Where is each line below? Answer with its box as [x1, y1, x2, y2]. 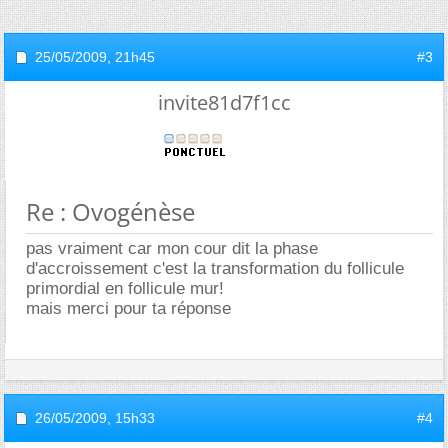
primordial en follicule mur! [26, 279, 224, 298]
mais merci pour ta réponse [26, 299, 231, 318]
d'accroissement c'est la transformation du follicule [26, 259, 404, 278]
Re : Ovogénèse [26, 195, 195, 228]
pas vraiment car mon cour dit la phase [26, 239, 318, 258]
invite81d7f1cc [157, 89, 291, 116]
